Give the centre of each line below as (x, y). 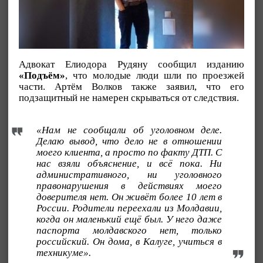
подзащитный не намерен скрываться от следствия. (129, 97)
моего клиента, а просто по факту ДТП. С (129, 153)
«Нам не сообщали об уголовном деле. (129, 130)
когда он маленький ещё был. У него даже (129, 220)
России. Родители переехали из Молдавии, (129, 208)
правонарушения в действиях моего (129, 186)
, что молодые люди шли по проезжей (155, 75)
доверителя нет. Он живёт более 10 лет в (129, 197)
